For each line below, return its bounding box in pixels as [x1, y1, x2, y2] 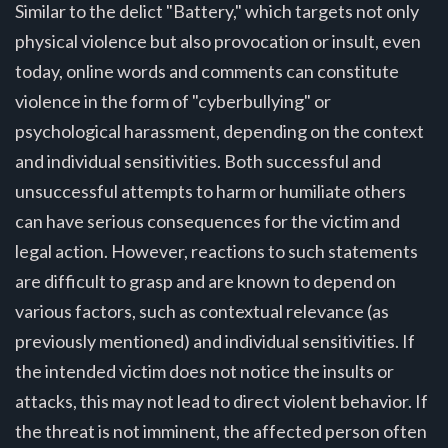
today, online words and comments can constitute [15, 59, 399, 82]
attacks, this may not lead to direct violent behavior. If [15, 389, 428, 412]
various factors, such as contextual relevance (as [15, 299, 389, 322]
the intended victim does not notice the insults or [15, 359, 394, 382]
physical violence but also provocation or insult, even [15, 29, 421, 52]
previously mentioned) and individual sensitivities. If [15, 329, 415, 352]
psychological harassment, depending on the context [15, 119, 424, 142]
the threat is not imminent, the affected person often [15, 419, 427, 442]
